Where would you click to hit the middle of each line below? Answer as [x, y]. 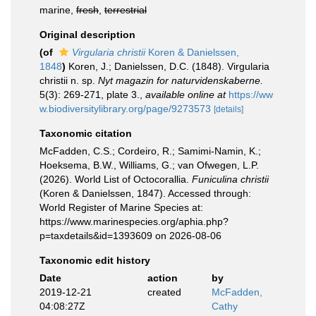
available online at [186, 95]
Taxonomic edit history [95, 260]
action [162, 278]
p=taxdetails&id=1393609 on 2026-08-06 [130, 236]
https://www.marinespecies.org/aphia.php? [134, 221]
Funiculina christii [230, 179]
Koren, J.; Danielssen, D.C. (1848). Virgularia [169, 66]
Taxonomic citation [86, 133]
